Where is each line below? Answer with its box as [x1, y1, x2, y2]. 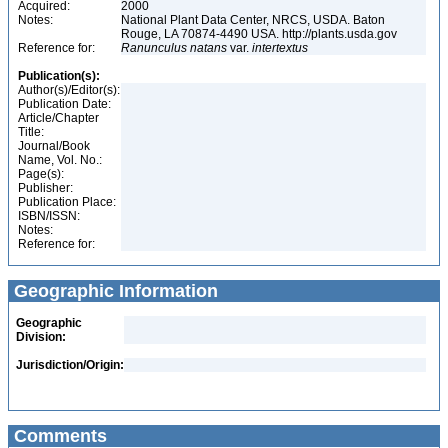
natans [190, 41, 227, 55]
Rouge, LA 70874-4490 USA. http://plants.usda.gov [121, 27, 400, 41]
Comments [9, 426, 107, 446]
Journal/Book [18, 139, 90, 153]
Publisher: [18, 181, 73, 195]
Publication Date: [18, 97, 111, 111]
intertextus [252, 41, 308, 55]
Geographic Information [9, 281, 218, 301]
